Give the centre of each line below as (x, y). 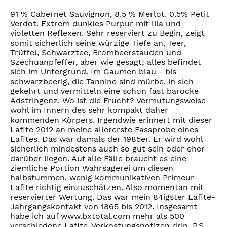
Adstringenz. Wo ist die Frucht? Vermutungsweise (108, 100)
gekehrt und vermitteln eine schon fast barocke (104, 91)
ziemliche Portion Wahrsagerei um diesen (92, 168)
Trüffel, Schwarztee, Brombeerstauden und (96, 52)
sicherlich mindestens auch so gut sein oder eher (107, 148)
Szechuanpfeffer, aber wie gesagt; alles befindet (106, 62)
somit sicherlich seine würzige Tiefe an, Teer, (98, 43)
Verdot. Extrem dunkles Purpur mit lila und (96, 23)
